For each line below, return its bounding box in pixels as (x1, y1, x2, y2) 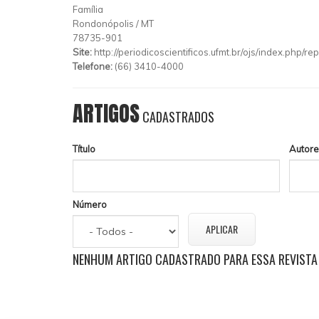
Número (73, 198, 107, 210)
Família (73, 3, 103, 15)
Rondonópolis (73, 17, 134, 29)
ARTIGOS (73, 97, 140, 130)
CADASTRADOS (140, 107, 214, 126)
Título (73, 143, 95, 155)
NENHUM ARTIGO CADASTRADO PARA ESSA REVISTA (73, 250, 318, 268)
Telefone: (73, 60, 115, 72)
